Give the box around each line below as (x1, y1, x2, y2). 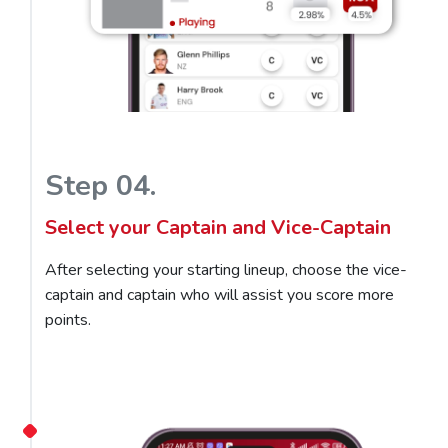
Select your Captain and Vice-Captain (45, 213, 391, 241)
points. (45, 308, 91, 331)
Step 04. (45, 165, 156, 205)
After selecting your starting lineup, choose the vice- (45, 258, 407, 281)
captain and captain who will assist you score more (45, 283, 394, 306)
